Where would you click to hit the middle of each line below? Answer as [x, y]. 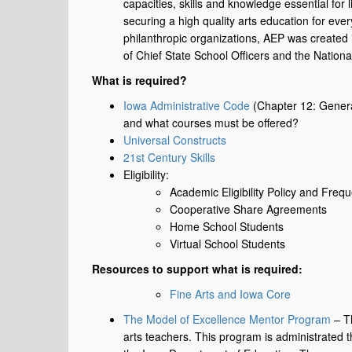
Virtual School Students [227, 244]
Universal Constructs [175, 140]
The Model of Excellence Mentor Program [227, 319]
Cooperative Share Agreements [248, 209]
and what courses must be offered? [211, 123]
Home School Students [226, 226]
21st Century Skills [169, 157]
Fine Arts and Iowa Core [230, 294]
